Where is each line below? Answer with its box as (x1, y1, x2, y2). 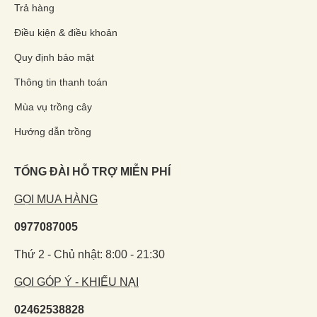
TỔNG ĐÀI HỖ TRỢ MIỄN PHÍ (14, 166, 171, 178)
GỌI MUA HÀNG (14, 193, 98, 205)
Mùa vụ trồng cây (14, 101, 92, 113)
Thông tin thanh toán (14, 76, 108, 88)
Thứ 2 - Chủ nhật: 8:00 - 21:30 (14, 248, 165, 260)
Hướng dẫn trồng (14, 126, 91, 137)
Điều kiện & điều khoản (14, 27, 117, 38)
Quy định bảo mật (14, 52, 94, 63)
